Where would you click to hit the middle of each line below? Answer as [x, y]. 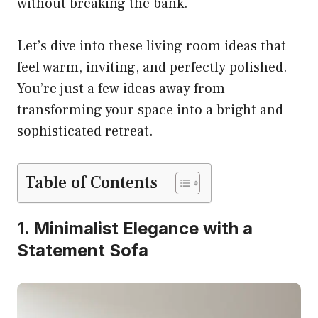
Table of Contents [91, 183]
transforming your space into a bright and [150, 110]
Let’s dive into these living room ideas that [152, 46]
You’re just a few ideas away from [121, 89]
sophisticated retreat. [85, 132]
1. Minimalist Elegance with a [135, 229]
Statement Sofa [83, 251]
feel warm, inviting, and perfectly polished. [152, 68]
